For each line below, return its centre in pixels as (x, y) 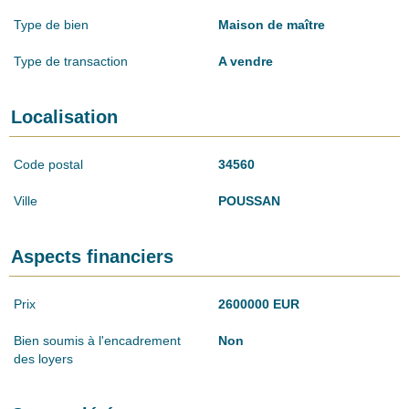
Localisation (64, 116)
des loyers (43, 358)
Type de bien (51, 24)
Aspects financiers (92, 256)
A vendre (246, 61)
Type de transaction (71, 61)
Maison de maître (272, 24)
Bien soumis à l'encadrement (97, 340)
